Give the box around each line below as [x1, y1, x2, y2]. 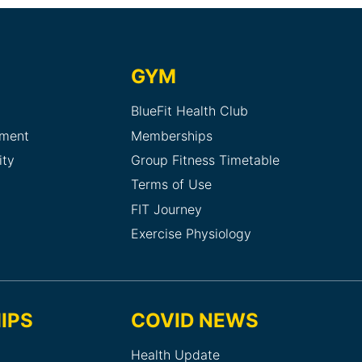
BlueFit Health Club [131, 103, 248, 120]
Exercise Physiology [131, 225, 251, 242]
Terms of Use [131, 176, 212, 193]
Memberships [131, 127, 213, 144]
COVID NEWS [131, 308, 259, 332]
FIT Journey [131, 200, 202, 217]
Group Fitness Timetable [131, 152, 280, 169]
